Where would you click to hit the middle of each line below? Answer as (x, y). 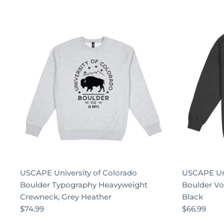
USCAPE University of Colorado (78, 172)
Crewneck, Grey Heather (66, 196)
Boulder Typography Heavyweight (84, 184)
